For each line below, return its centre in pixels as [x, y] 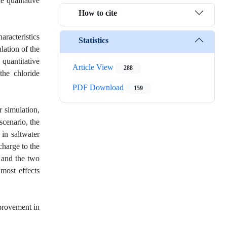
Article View [94, 67]
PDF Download [99, 88]
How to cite [98, 13]
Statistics [93, 40]
